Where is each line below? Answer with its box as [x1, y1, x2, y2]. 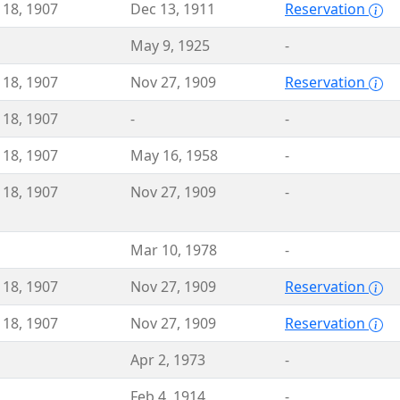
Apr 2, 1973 [130, 350, 205, 370]
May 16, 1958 [130, 146, 218, 165]
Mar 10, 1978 [130, 240, 217, 260]
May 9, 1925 [130, 36, 210, 55]
